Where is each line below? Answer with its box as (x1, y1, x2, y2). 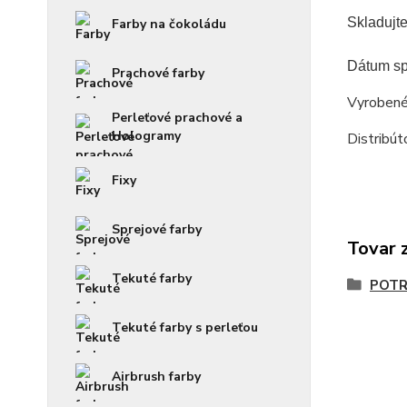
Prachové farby (112, 64, 204, 82)
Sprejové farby (112, 220, 202, 238)
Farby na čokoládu (112, 15, 226, 33)
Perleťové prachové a (112, 108, 243, 126)
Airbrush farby (112, 367, 201, 385)
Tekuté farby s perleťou (112, 318, 258, 336)
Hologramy (112, 126, 181, 144)
